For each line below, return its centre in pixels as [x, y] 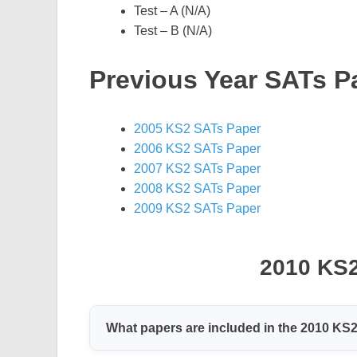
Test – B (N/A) [173, 30]
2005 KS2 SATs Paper [197, 129]
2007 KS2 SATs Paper [197, 169]
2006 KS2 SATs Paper [197, 149]
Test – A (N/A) [172, 10]
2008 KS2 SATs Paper [197, 189]
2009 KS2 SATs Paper [197, 209]
